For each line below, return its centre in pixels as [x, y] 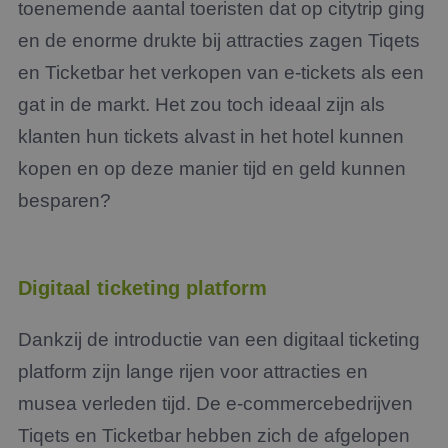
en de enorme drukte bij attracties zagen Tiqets [219, 40]
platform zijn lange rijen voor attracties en [193, 371]
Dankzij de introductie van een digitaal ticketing [219, 339]
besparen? [64, 200]
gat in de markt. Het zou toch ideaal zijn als [201, 104]
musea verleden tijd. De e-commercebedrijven [215, 403]
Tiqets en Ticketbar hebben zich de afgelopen [214, 435]
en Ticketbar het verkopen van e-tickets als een [221, 72]
